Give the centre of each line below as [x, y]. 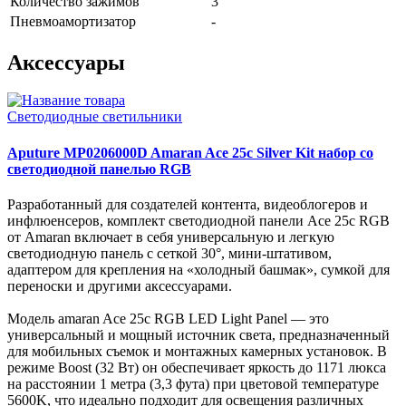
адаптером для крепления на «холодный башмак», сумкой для [198, 269]
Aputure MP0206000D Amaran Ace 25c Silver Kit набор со [190, 152]
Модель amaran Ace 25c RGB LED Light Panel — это [168, 318]
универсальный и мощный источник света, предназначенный [198, 334]
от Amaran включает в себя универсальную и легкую [171, 237]
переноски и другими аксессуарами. [120, 285]
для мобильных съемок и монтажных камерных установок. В [197, 351]
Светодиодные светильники [95, 117]
